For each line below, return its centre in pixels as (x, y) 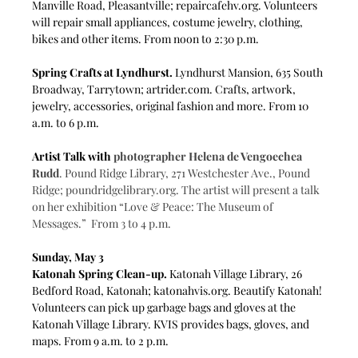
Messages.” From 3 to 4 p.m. (102, 223)
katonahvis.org (191, 290)
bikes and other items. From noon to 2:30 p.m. (146, 38)
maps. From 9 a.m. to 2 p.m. (103, 340)
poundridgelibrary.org (121, 189)
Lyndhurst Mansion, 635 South (249, 72)
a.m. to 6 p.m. (66, 122)
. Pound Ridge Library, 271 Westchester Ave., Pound (186, 173)
